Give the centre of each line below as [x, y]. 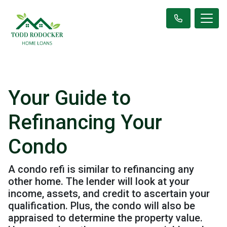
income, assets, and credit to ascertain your [109, 194]
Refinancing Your [85, 122]
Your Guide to [69, 98]
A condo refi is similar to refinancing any [101, 169]
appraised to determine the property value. [105, 218]
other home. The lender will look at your [99, 181]
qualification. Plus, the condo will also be [102, 206]
